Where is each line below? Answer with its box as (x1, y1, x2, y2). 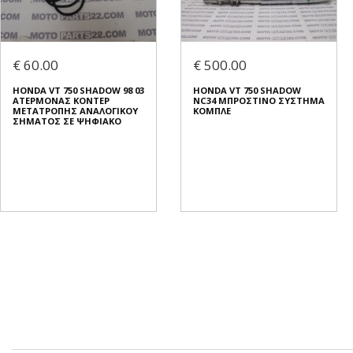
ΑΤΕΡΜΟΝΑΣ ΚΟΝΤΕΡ (13, 95, 110, 107)
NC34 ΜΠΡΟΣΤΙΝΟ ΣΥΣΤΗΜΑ (193, 95, 325, 107)
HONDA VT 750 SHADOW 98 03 (13, 84, 144, 97)
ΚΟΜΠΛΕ (193, 105, 231, 117)
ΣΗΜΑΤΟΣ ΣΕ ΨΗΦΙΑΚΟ (13, 115, 121, 128)
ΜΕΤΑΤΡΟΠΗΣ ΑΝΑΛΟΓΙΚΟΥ (13, 105, 138, 117)
